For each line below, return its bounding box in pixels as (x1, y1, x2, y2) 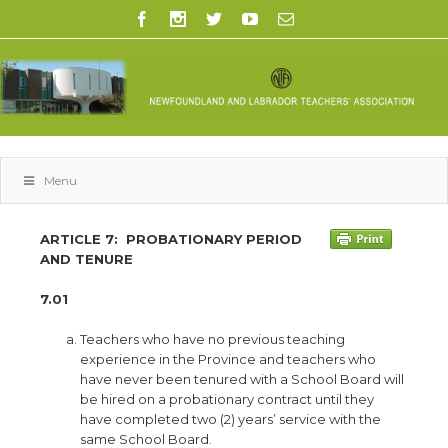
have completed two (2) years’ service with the (80, 411, 381, 427)
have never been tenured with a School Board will (80, 371, 404, 387)
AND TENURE (40, 251, 133, 267)
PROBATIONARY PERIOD (126, 231, 302, 247)
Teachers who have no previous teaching (80, 331, 345, 347)
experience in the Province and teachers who (80, 351, 376, 367)
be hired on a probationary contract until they (80, 391, 374, 407)
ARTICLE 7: (40, 231, 118, 247)
